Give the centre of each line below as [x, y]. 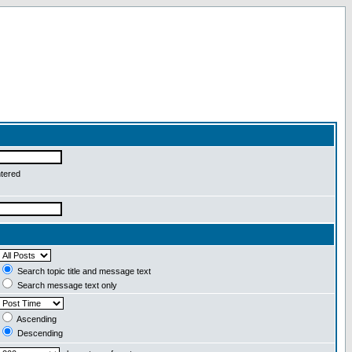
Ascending [36, 319]
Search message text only [66, 285]
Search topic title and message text [83, 271]
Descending [39, 333]
